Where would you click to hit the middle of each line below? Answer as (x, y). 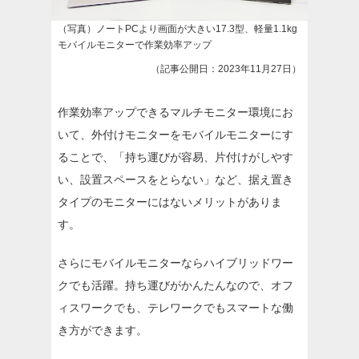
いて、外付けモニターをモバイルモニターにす (175, 135)
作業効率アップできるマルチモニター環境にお (175, 113)
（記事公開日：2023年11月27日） (226, 69)
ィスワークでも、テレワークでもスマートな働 (175, 308)
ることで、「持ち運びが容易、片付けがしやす (175, 157)
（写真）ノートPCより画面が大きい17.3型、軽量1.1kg (177, 29)
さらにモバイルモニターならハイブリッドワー (175, 263)
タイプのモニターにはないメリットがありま (170, 202)
